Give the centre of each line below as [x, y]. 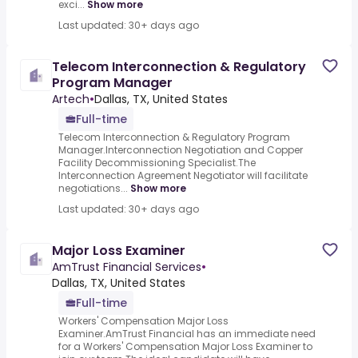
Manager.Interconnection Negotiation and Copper [181, 150]
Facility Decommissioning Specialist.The [157, 163]
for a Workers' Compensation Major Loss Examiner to [185, 347]
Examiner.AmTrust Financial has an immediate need [187, 334]
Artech [71, 99]
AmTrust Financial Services [127, 267]
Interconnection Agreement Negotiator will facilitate [183, 176]
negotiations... [93, 189]
